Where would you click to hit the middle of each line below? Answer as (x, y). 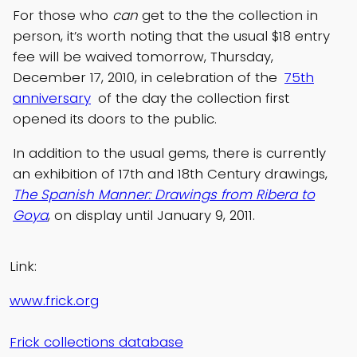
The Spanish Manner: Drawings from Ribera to (164, 195)
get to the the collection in (228, 16)
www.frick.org (54, 300)
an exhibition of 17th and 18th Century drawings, (170, 174)
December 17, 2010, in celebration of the (147, 78)
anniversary (52, 98)
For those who (63, 16)
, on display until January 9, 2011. (151, 216)
